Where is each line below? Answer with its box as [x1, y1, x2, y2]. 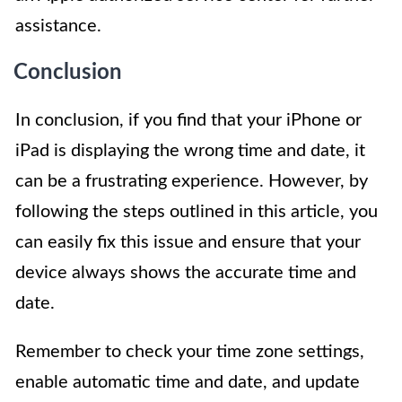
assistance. [15, 17, 101, 36]
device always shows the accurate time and [15, 264, 356, 283]
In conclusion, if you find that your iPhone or [15, 111, 362, 130]
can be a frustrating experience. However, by [15, 172, 368, 191]
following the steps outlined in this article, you [15, 203, 378, 222]
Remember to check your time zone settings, [15, 343, 364, 362]
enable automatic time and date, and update [15, 373, 360, 392]
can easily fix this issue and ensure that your [15, 233, 361, 252]
